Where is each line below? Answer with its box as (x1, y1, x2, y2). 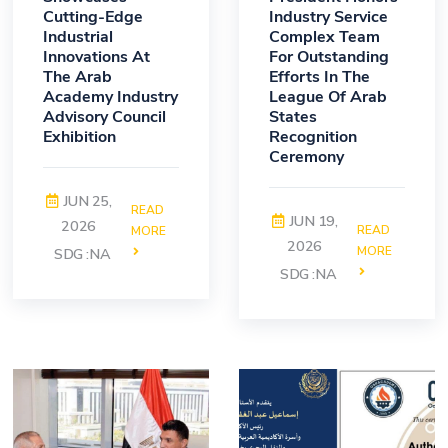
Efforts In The (269, 66, 370, 89)
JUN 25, (63, 191, 112, 212)
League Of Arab (269, 86, 387, 109)
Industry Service (269, 6, 388, 29)
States (269, 106, 317, 129)
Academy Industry (43, 86, 178, 109)
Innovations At (43, 46, 150, 69)
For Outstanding (269, 46, 389, 69)
